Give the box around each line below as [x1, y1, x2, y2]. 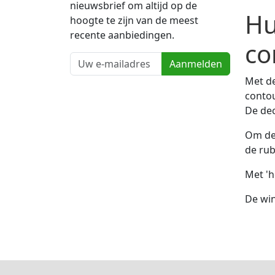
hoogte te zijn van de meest [70, 14, 198, 28]
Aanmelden [169, 57, 222, 71]
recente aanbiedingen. [70, 28, 174, 42]
